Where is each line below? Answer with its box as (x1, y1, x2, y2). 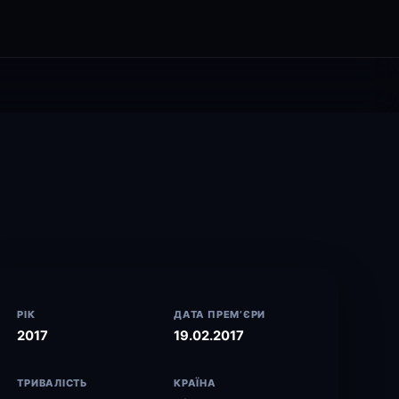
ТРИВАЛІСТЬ (17, 377, 89, 389)
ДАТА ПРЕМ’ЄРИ (174, 308, 266, 321)
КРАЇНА (174, 377, 216, 389)
